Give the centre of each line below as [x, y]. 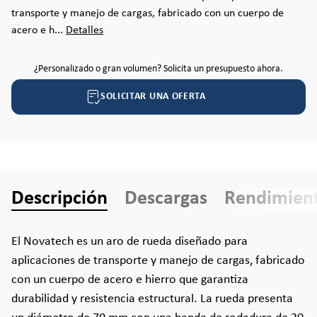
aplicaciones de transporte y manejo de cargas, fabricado [158, 261]
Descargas [166, 199]
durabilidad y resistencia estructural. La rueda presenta [152, 299]
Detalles [85, 30]
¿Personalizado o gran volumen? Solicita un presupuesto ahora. [158, 69]
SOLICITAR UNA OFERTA [153, 97]
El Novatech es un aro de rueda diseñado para [129, 242]
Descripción [59, 199]
